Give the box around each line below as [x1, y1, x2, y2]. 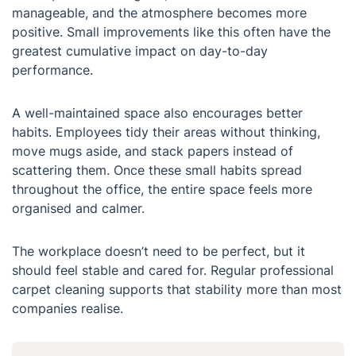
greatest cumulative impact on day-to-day [12, 43, 268, 60]
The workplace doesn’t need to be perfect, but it [12, 243, 305, 260]
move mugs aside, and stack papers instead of [12, 143, 293, 160]
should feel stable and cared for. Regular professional [12, 262, 334, 279]
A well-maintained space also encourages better [12, 105, 303, 122]
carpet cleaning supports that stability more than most [12, 281, 342, 298]
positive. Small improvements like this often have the [12, 24, 331, 41]
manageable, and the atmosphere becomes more [12, 5, 307, 21]
